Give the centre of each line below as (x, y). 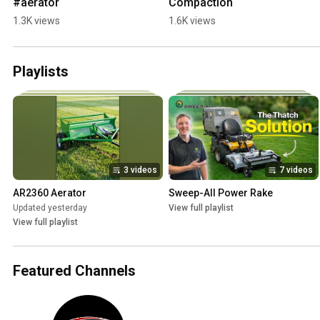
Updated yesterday (50, 208)
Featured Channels (74, 271)
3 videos (140, 170)
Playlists (41, 72)
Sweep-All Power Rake (221, 193)
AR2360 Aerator (50, 193)
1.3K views (36, 21)
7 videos (296, 170)
